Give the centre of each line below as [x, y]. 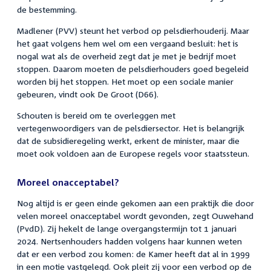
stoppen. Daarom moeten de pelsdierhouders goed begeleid [133, 68]
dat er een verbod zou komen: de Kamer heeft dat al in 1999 [133, 253]
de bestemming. [47, 9]
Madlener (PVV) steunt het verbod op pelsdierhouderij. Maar [133, 30]
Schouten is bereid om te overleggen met [96, 115]
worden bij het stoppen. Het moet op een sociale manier [125, 81]
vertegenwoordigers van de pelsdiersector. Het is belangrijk [131, 128]
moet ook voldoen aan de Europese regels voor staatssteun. [133, 153]
